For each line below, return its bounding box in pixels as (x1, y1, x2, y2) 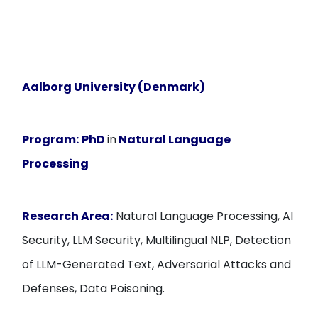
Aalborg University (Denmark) (22, 79, 206, 95)
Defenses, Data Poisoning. (22, 280, 165, 297)
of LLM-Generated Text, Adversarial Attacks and (22, 256, 292, 273)
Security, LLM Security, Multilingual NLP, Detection (22, 232, 292, 248)
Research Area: (22, 208, 114, 224)
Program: (22, 131, 79, 148)
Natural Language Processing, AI (113, 208, 294, 224)
